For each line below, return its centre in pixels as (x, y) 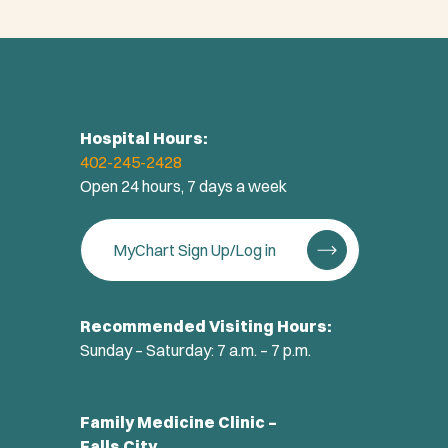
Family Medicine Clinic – (178, 422)
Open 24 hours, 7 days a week (183, 186)
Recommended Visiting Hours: (206, 326)
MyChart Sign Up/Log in (196, 250)
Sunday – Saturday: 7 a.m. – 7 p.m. (195, 350)
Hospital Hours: (144, 138)
